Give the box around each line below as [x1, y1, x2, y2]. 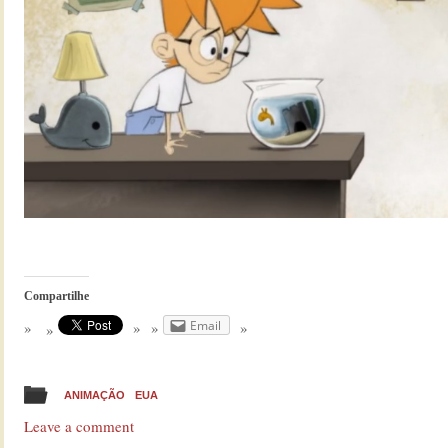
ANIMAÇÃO [64, 388, 125, 401]
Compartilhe [24, 289, 89, 304]
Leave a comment [24, 415, 134, 436]
